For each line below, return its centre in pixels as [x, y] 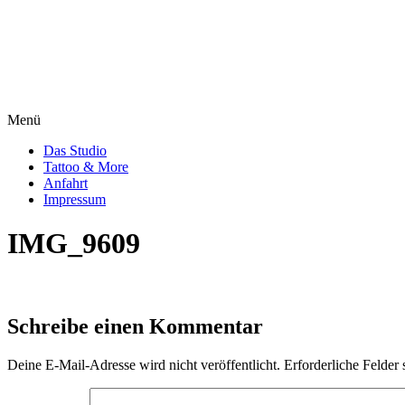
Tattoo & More [86, 167]
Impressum [75, 199]
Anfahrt [66, 183]
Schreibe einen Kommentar [135, 326]
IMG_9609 [74, 244]
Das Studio [75, 151]
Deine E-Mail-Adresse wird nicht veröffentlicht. [144, 364]
